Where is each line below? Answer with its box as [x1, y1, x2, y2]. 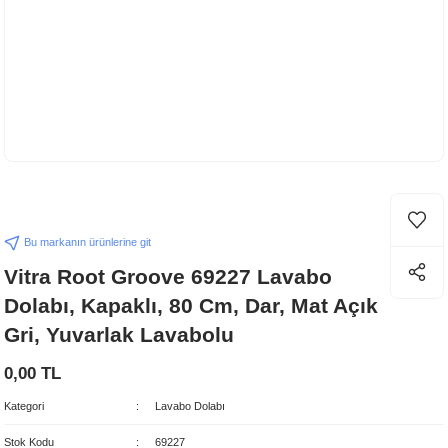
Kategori [4, 400, 44, 412]
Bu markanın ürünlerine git [24, 236, 151, 248]
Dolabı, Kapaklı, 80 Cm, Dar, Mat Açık [4, 294, 378, 317]
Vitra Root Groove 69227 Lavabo [4, 265, 332, 288]
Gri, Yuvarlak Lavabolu [4, 323, 234, 346]
